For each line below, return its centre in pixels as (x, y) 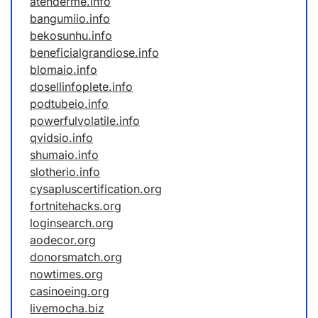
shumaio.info (64, 155)
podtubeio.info (69, 104)
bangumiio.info (70, 19)
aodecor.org (63, 240)
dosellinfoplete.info (81, 87)
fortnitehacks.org (76, 206)
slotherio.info (65, 172)
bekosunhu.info (71, 36)
